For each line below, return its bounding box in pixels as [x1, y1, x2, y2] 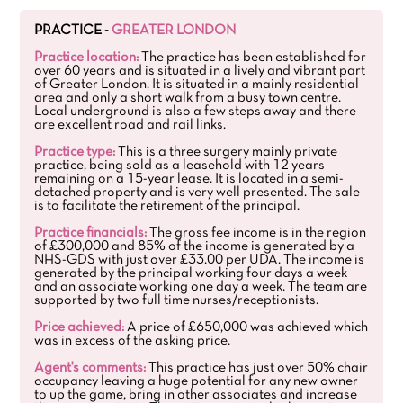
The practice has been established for [139, 51, 367, 64]
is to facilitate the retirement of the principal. [34, 200, 300, 212]
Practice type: [34, 146, 116, 158]
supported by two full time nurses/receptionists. [34, 294, 319, 307]
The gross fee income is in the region [147, 227, 367, 239]
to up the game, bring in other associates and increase [34, 389, 358, 401]
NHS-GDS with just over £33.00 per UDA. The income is [34, 254, 365, 266]
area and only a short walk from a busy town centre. [34, 92, 342, 104]
